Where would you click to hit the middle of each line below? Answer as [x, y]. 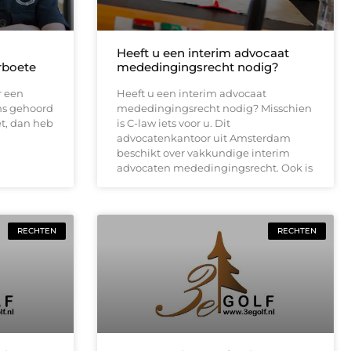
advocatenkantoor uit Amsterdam [203, 138]
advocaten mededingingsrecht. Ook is [214, 167]
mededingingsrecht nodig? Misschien [214, 108]
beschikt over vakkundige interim [203, 152]
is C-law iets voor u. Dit [173, 123]
